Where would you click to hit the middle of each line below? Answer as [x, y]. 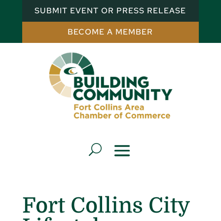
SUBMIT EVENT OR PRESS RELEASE [110, 10]
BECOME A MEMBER [110, 32]
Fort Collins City [106, 205]
